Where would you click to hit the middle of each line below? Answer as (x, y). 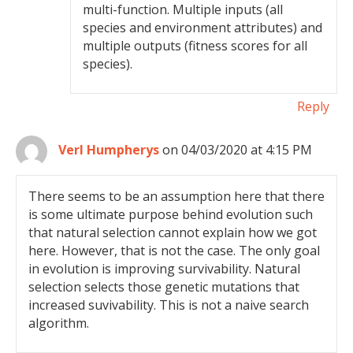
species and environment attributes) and (203, 28)
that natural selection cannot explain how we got (173, 232)
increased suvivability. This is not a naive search (169, 305)
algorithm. (59, 323)
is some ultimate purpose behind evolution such (171, 214)
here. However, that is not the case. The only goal (174, 251)
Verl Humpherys (109, 150)
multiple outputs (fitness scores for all (195, 46)
